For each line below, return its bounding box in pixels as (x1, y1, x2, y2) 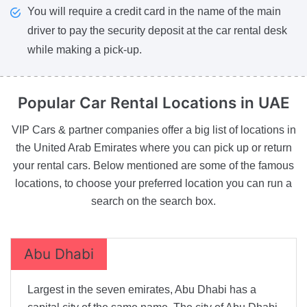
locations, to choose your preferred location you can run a (15, 177, 292, 189)
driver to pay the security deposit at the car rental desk (27, 24, 287, 36)
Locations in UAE (162, 93, 290, 112)
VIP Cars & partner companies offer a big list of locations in (11, 123, 296, 136)
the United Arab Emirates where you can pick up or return (15, 141, 292, 153)
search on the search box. (91, 195, 216, 207)
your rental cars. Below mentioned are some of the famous (13, 159, 294, 171)
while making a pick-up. (27, 43, 142, 56)
